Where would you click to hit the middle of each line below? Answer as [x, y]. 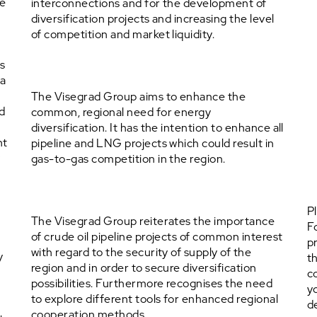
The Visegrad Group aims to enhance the [139, 97]
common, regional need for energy [121, 112]
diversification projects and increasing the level [153, 19]
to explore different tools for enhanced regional [155, 299]
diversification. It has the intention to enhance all [157, 128]
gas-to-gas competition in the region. [128, 159]
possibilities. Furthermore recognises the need [152, 283]
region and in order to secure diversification [144, 268]
